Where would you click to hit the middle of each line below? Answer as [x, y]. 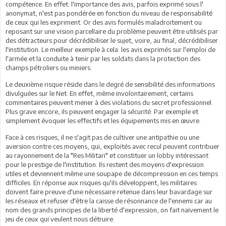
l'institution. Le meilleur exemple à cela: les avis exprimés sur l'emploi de [110, 49]
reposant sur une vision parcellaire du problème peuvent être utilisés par [112, 31]
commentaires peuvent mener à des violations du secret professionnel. [109, 102]
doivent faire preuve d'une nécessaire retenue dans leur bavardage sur [109, 191]
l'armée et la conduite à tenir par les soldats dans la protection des [103, 58]
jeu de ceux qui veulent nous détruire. [60, 219]
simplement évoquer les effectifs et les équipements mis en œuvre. [103, 120]
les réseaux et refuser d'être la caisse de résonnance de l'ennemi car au [109, 201]
